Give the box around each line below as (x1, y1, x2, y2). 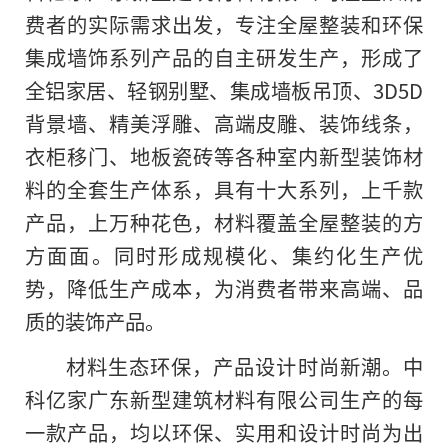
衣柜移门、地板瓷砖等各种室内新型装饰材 (25, 141, 423, 172)
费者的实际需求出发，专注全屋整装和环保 (25, 9, 423, 40)
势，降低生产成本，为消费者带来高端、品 (25, 273, 423, 304)
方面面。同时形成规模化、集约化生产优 (25, 240, 423, 271)
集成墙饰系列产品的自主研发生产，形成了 (25, 42, 423, 73)
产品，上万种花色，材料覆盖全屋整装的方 (25, 207, 423, 238)
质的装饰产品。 (25, 306, 165, 337)
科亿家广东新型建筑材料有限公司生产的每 (25, 384, 423, 415)
